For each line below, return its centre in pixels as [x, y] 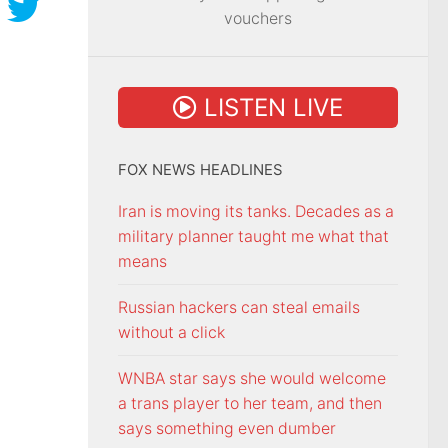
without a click [171, 333]
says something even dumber [227, 429]
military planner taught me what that [253, 237]
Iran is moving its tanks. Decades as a [256, 212]
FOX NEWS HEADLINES [200, 170]
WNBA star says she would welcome [252, 379]
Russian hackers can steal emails [239, 308]
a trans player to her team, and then [250, 404]
